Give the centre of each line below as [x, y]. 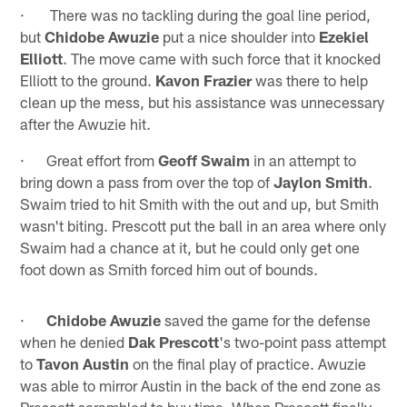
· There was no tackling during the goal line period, [196, 14]
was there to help [310, 79]
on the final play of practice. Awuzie [248, 363]
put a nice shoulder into [239, 36]
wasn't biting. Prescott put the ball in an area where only [203, 225]
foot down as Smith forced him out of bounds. [169, 268]
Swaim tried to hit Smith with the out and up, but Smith [200, 203]
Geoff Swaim [204, 159]
